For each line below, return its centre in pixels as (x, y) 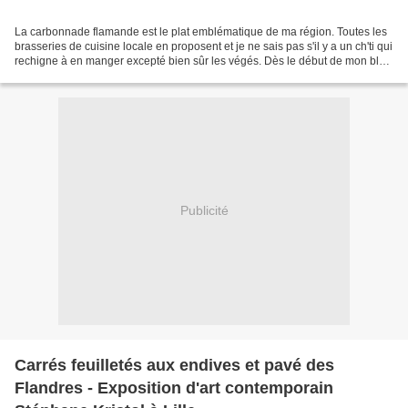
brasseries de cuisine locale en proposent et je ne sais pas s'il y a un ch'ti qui (204, 46)
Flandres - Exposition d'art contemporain (174, 388)
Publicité (204, 211)
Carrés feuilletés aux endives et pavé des (174, 365)
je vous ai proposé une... (75, 75)
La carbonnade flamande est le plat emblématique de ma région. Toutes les (201, 31)
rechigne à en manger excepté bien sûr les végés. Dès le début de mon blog (203, 61)
